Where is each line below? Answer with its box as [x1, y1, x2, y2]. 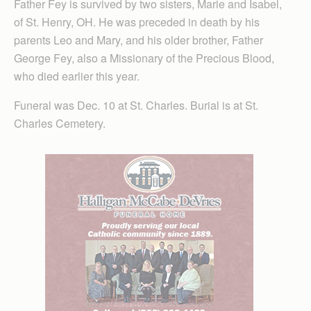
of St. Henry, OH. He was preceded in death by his [14, 13, 260, 30]
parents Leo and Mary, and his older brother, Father [14, 31, 263, 48]
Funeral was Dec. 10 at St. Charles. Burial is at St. [14, 96, 258, 113]
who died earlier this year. [14, 67, 140, 84]
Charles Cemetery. [14, 115, 106, 131]
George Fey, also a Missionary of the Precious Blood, [14, 49, 274, 66]
